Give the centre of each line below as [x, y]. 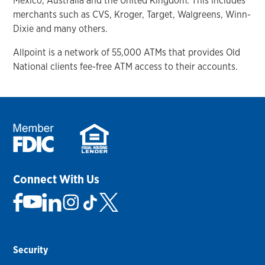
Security [31, 250]
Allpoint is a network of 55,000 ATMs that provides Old [127, 53]
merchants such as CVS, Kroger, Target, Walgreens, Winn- [132, 15]
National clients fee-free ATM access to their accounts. [126, 67]
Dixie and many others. [61, 29]
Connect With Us [56, 179]
